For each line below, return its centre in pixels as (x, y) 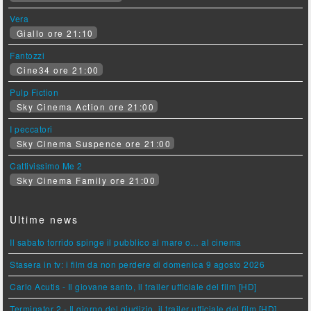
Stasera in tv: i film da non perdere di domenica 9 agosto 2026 (137, 264)
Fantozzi (27, 55)
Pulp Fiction (34, 92)
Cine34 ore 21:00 (56, 70)
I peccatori (31, 129)
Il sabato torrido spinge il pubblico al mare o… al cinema (126, 242)
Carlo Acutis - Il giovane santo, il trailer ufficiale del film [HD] (133, 286)
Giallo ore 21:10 (53, 33)
